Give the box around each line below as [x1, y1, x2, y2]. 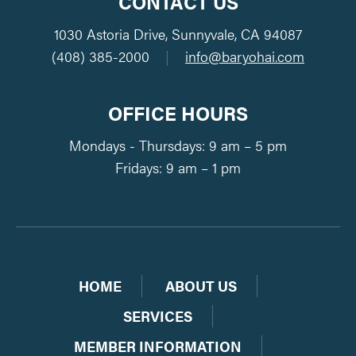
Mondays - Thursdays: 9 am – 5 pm [69, 135, 287, 156]
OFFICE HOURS [108, 99, 248, 127]
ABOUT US [165, 276, 237, 296]
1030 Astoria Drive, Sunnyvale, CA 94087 [54, 24, 302, 44]
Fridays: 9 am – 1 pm [115, 157, 241, 178]
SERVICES [123, 306, 192, 327]
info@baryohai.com [185, 46, 304, 67]
